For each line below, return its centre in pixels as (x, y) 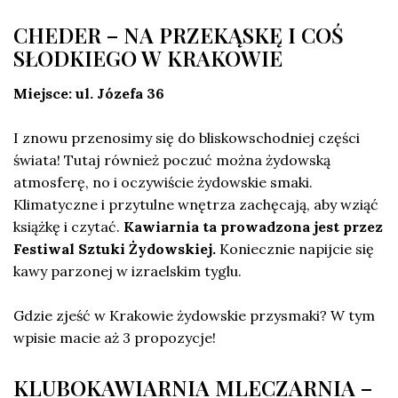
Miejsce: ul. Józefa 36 (89, 93)
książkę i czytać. (68, 226)
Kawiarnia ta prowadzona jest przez (253, 226)
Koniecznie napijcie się (295, 248)
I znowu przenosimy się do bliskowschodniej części (187, 137)
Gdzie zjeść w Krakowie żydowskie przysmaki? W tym (194, 315)
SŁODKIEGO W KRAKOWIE (148, 57)
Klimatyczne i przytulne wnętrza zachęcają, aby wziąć (196, 204)
